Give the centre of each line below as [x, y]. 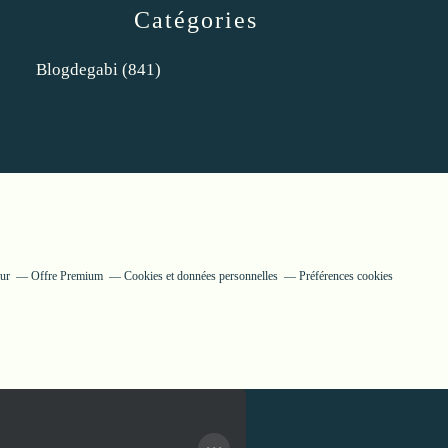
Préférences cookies [346, 276]
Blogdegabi [77, 69]
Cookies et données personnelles [201, 276]
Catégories [196, 20]
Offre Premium [67, 276]
